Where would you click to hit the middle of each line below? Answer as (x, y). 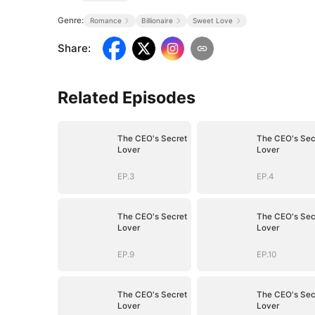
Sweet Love (213, 20)
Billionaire (157, 20)
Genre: (71, 20)
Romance (105, 20)
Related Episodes (127, 97)
